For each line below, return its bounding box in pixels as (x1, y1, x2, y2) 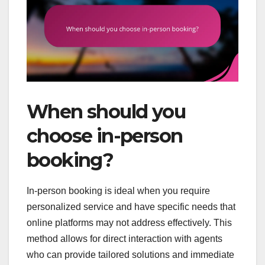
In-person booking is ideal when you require (27, 186, 210, 196)
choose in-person (27, 124, 183, 148)
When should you (27, 100, 185, 124)
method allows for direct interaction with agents (27, 234, 222, 244)
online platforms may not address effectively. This (27, 218, 232, 228)
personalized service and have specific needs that (27, 202, 235, 212)
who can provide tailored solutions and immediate (27, 250, 234, 260)
